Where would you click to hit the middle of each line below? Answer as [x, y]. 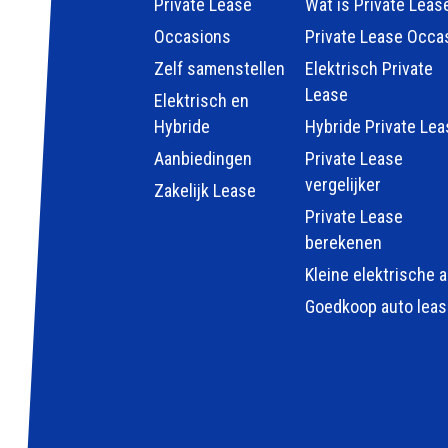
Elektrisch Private [368, 69]
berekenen [343, 243]
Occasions [192, 37]
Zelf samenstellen [219, 69]
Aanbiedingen [203, 159]
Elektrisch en [201, 101]
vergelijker [342, 185]
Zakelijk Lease [205, 191]
